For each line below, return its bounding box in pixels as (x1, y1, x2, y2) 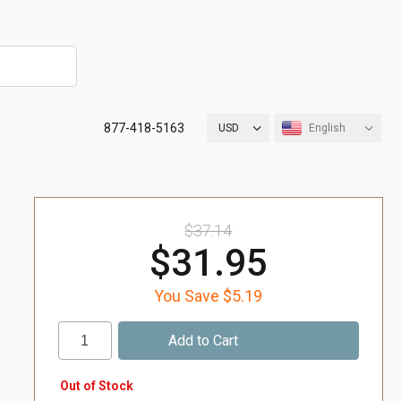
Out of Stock (59, 379, 133, 393)
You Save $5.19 (154, 286, 263, 305)
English (309, 122, 346, 134)
